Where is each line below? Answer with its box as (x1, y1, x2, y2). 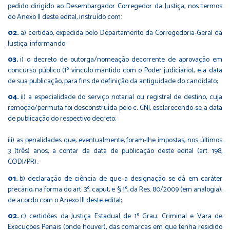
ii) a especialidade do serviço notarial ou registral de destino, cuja (21, 91, 222, 103)
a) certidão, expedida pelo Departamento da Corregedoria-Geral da (21, 27, 222, 39)
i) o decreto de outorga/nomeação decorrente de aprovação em (20, 53, 222, 66)
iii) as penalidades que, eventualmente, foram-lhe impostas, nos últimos (8, 134, 222, 146)
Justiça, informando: (8, 37, 66, 50)
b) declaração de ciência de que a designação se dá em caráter (20, 172, 222, 185)
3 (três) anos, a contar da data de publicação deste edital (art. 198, (8, 145, 222, 157)
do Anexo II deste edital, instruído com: (8, 11, 122, 23)
